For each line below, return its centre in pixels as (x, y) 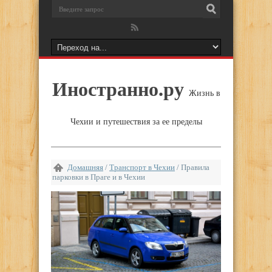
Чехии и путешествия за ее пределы (136, 122)
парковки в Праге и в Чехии (99, 177)
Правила (195, 167)
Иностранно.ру (118, 88)
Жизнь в (204, 93)
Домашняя (85, 167)
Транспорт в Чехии (142, 167)
